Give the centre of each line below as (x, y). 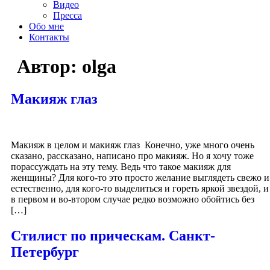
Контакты (49, 37)
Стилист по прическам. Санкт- (113, 235)
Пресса (67, 15)
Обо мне (46, 26)
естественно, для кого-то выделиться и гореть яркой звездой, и (140, 188)
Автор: (49, 67)
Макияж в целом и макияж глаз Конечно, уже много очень (133, 145)
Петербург (45, 252)
